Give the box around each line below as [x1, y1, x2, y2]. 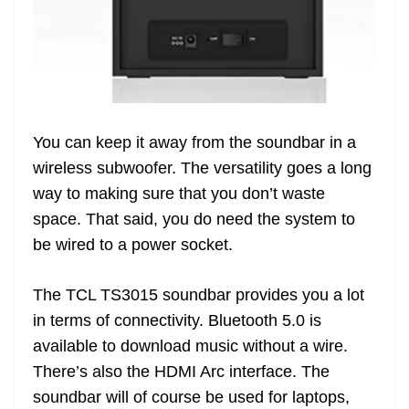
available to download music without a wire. [33, 337, 348, 356]
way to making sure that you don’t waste [33, 184, 325, 204]
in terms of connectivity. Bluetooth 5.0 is [33, 311, 321, 330]
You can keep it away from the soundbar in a [33, 133, 356, 152]
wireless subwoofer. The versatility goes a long [33, 159, 372, 178]
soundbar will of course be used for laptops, [33, 388, 350, 407]
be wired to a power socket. [33, 236, 233, 255]
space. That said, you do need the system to [33, 210, 355, 229]
